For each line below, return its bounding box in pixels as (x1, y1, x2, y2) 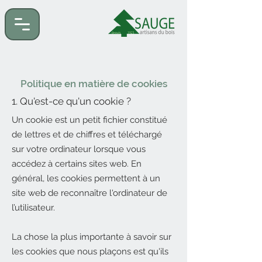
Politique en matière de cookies (20, 78, 167, 89)
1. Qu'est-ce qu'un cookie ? (12, 95, 131, 107)
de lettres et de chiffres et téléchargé (12, 129, 162, 140)
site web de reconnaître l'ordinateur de (12, 188, 167, 198)
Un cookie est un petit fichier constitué (12, 115, 167, 125)
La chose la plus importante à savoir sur (12, 232, 171, 242)
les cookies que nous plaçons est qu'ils (12, 246, 168, 257)
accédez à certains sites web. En (12, 158, 142, 169)
